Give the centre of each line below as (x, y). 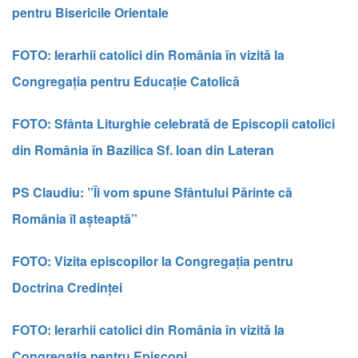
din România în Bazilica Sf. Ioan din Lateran (143, 149)
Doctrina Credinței (67, 287)
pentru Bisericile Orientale (90, 12)
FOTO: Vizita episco (72, 261)
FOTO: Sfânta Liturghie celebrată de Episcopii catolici (173, 123)
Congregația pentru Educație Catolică (126, 81)
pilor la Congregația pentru (212, 261)
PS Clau (36, 192)
